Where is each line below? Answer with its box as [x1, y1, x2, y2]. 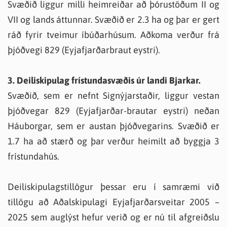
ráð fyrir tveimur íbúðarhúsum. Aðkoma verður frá [8, 29, 219, 40]
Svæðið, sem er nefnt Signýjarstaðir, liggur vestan [8, 90, 219, 101]
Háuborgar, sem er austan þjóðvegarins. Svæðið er [8, 121, 219, 131]
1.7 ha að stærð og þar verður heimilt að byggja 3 [8, 136, 219, 146]
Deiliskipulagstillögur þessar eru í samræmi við [8, 181, 219, 192]
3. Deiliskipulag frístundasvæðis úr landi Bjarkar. [8, 75, 201, 86]
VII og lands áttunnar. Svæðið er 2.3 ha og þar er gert [8, 14, 219, 25]
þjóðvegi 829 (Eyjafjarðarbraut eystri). [8, 45, 160, 55]
